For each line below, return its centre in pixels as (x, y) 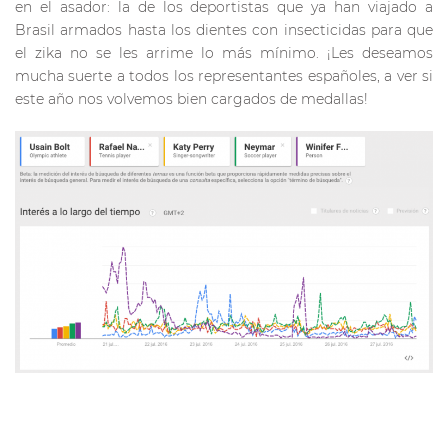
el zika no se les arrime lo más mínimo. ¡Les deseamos (224, 52)
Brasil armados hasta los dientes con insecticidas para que (224, 29)
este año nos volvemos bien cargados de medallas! (191, 98)
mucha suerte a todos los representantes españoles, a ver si (224, 75)
